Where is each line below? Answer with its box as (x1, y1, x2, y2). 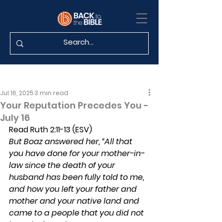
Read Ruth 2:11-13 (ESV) (9, 124, 92, 135)
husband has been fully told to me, (9, 171, 146, 183)
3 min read (35, 89, 68, 97)
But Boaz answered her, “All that (9, 136, 134, 147)
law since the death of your (9, 160, 117, 171)
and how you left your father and (9, 183, 139, 195)
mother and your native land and (9, 195, 141, 207)
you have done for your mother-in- (9, 148, 145, 159)
